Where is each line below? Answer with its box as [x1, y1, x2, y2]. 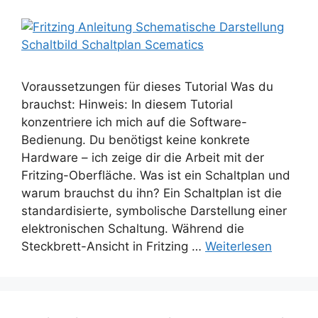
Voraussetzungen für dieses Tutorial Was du [21, 79, 273, 94]
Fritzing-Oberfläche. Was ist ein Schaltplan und [21, 168, 290, 183]
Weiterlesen [205, 239, 272, 254]
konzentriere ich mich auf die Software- [21, 115, 247, 130]
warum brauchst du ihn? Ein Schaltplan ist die [21, 186, 282, 201]
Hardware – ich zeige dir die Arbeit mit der [21, 150, 264, 165]
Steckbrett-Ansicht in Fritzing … [21, 239, 205, 254]
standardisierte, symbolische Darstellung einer [21, 204, 287, 219]
